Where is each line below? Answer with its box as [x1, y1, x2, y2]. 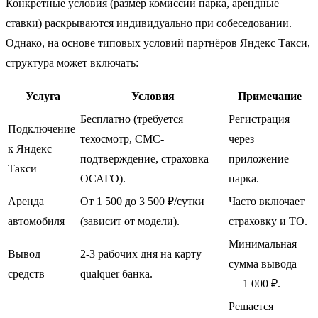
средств [8, 268, 45, 280]
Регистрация [229, 113, 290, 126]
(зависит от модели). [80, 215, 180, 228]
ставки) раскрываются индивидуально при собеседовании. [6, 17, 292, 30]
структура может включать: [6, 57, 138, 70]
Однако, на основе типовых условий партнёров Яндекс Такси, [6, 37, 310, 50]
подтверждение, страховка [80, 153, 209, 165]
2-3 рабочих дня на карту [80, 248, 202, 261]
